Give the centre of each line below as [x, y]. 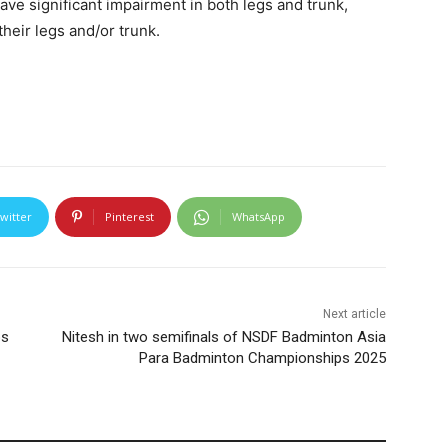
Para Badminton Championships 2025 [262, 358]
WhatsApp [258, 217]
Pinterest [129, 217]
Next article [354, 314]
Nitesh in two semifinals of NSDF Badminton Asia [223, 337]
